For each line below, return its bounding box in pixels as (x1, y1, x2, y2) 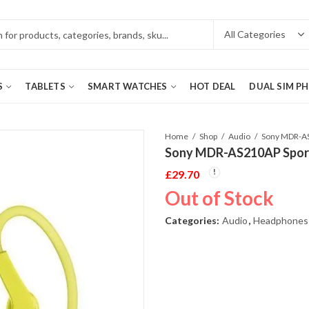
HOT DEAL (189, 81, 236, 92)
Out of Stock (165, 186, 274, 210)
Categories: (165, 214, 221, 226)
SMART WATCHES (88, 81, 168, 92)
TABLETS (25, 81, 66, 92)
